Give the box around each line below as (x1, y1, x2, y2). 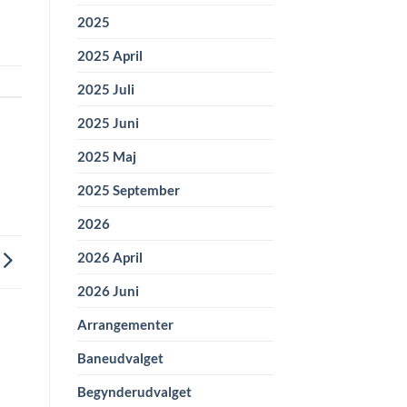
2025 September (76, 182, 180, 199)
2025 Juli (76, 81, 134, 98)
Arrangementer (76, 316, 174, 333)
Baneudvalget (76, 350, 164, 367)
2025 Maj (76, 148, 136, 165)
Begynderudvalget (76, 383, 192, 401)
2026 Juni (76, 283, 139, 300)
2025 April (76, 47, 143, 65)
